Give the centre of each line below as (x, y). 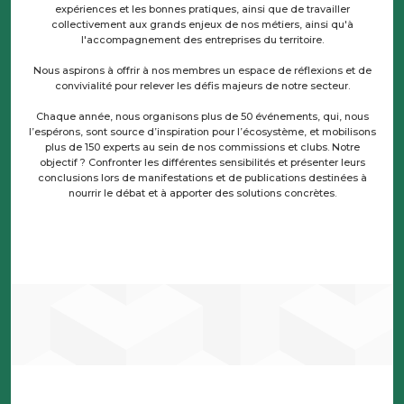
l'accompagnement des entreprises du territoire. (202, 40)
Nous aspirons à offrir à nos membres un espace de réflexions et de (202, 71)
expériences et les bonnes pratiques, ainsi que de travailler (202, 9)
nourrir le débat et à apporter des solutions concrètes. (202, 193)
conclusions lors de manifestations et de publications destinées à (202, 178)
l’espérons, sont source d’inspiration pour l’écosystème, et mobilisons (202, 132)
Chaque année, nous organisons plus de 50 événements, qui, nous (202, 117)
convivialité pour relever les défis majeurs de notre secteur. (202, 86)
